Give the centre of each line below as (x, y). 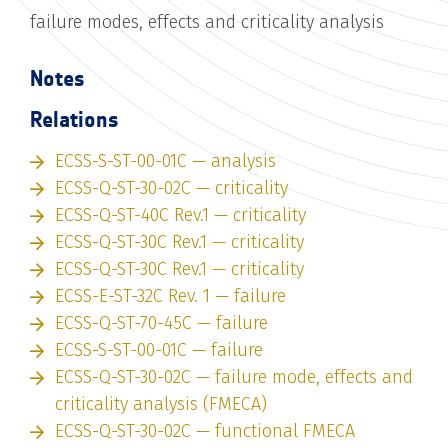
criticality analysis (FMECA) (161, 403)
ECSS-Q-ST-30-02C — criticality (171, 187)
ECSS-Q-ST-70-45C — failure (161, 322)
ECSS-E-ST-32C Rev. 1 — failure (170, 295)
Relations (74, 119)
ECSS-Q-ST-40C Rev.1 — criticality (180, 214)
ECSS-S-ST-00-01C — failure (159, 349)
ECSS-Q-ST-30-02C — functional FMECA (205, 430)
